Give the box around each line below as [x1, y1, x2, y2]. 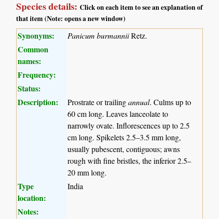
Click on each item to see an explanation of [80, 2, 203, 12]
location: [18, 192, 46, 203]
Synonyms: [18, 29, 55, 41]
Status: [18, 82, 41, 94]
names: [18, 55, 42, 66]
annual [128, 96, 150, 107]
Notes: [18, 205, 39, 217]
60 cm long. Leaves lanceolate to [67, 108, 169, 119]
